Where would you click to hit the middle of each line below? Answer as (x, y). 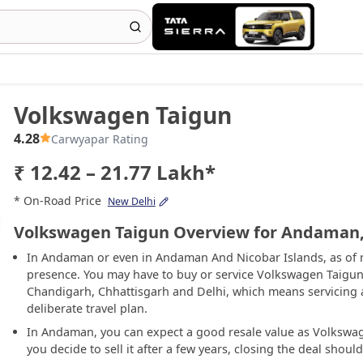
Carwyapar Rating (99, 139)
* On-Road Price (57, 201)
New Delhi (131, 201)
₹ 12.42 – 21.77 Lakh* (114, 172)
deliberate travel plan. (87, 308)
